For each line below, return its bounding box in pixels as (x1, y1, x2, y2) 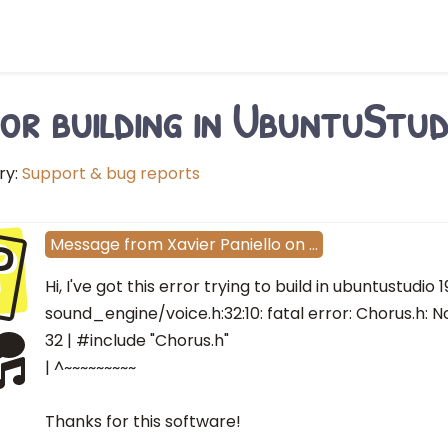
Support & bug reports (22, 162, 200, 185)
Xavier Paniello (167, 233, 281, 257)
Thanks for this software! (45, 410, 241, 434)
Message (50, 233, 120, 257)
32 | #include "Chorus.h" (45, 329, 229, 353)
